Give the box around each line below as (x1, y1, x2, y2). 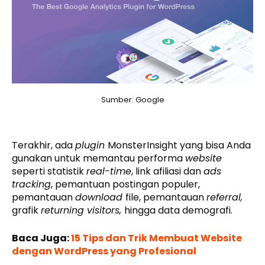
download (75, 190, 125, 205)
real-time (86, 164, 131, 179)
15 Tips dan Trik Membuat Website (71, 231, 242, 245)
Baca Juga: (12, 231, 71, 245)
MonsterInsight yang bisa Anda (108, 138, 251, 153)
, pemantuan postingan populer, (51, 177, 200, 192)
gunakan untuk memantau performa (12, 151, 185, 166)
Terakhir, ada (12, 138, 75, 153)
